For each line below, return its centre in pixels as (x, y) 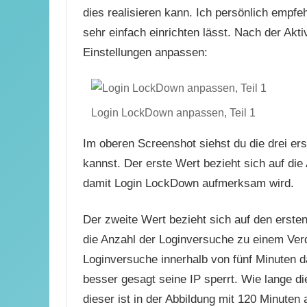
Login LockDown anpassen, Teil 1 (173, 113)
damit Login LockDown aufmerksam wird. (188, 184)
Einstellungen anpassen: (145, 53)
